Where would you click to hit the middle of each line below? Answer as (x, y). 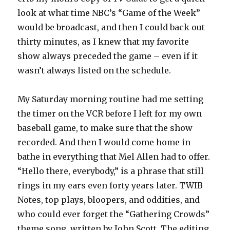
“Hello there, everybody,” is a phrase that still (111, 171)
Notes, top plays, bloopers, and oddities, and (109, 200)
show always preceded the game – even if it (108, 56)
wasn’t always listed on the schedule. (94, 71)
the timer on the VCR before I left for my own (110, 114)
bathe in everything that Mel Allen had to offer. (114, 157)
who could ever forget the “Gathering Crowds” (114, 214)
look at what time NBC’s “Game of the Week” (109, 13)
